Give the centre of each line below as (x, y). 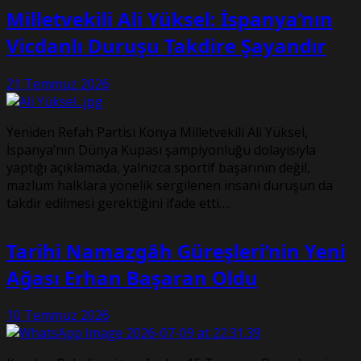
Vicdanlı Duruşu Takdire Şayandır (166, 45)
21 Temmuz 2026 (58, 83)
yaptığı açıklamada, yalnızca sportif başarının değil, (158, 167)
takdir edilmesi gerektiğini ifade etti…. (118, 203)
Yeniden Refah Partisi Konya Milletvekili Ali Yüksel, (157, 132)
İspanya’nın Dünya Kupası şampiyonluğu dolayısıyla (161, 149)
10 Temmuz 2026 (58, 315)
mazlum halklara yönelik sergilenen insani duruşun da (170, 185)
